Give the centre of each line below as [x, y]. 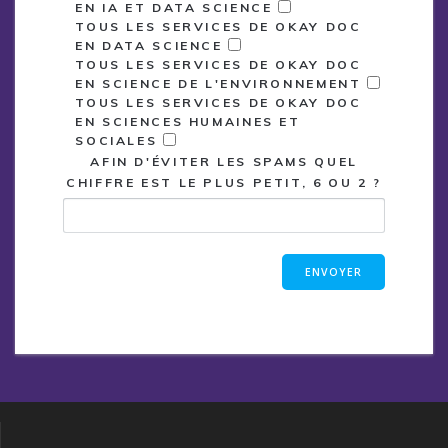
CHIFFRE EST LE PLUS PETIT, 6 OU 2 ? [224, 182]
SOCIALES [116, 140]
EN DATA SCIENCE [149, 45]
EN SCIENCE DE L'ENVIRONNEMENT [218, 83]
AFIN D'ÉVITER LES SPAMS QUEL [224, 161]
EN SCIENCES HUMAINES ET [188, 121]
